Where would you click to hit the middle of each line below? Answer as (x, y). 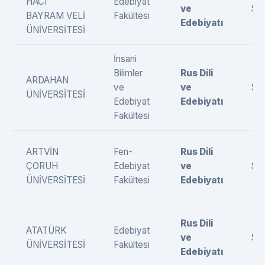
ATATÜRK (46, 230)
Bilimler (128, 73)
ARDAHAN (47, 80)
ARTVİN (42, 152)
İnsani (125, 59)
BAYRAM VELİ (56, 16)
